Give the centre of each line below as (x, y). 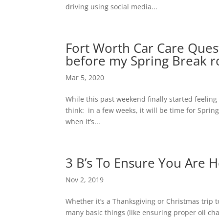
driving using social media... (112, 7)
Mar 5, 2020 (85, 77)
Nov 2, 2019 (85, 180)
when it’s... (83, 121)
